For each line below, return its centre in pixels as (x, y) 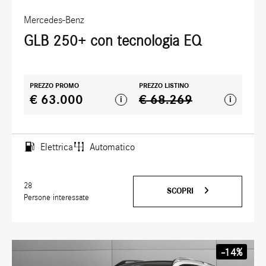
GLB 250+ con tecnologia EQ (113, 41)
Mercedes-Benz (54, 20)
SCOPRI (181, 191)
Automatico (112, 147)
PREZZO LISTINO (164, 86)
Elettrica (57, 147)
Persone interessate (56, 197)
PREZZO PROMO (54, 86)
